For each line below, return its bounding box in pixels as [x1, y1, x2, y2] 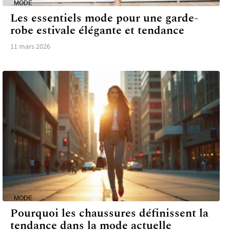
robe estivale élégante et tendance [10, 22, 184, 40]
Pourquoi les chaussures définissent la [10, 204, 208, 222]
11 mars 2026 [10, 42, 50, 52]
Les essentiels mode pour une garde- [10, 10, 198, 27]
